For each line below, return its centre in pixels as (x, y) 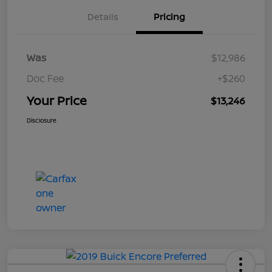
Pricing (169, 17)
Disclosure (42, 121)
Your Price (57, 101)
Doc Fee (45, 79)
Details (103, 17)
